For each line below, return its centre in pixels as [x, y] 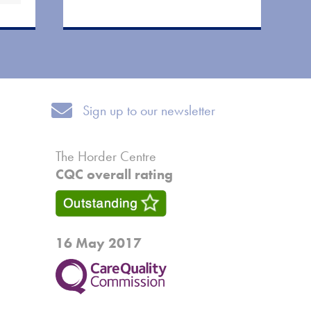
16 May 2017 [98, 243]
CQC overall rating [114, 174]
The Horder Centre [106, 156]
